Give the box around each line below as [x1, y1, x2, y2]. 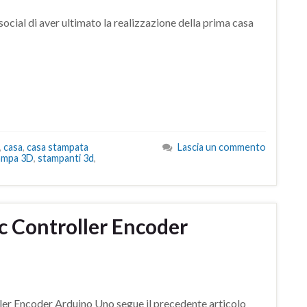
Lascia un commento [177, 141, 266, 153]
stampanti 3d [38, 152, 94, 164]
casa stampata [27, 141, 88, 153]
